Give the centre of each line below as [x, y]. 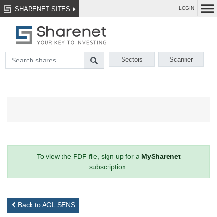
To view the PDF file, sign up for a [89, 157]
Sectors [132, 60]
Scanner [181, 60]
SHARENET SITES [41, 9]
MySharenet [161, 157]
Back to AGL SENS [46, 205]
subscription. [108, 167]
